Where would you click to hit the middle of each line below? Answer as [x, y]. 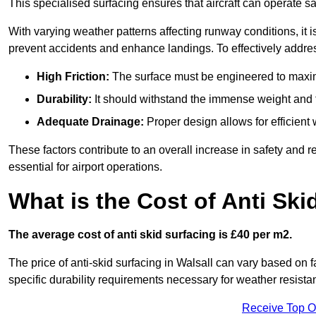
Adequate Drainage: [90, 122]
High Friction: [73, 77]
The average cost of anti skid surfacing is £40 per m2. [150, 235]
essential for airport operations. [85, 167]
